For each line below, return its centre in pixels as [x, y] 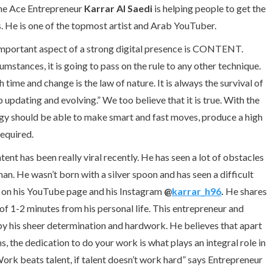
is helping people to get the [209, 9]
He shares [245, 191]
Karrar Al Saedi [118, 9]
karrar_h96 [197, 191]
